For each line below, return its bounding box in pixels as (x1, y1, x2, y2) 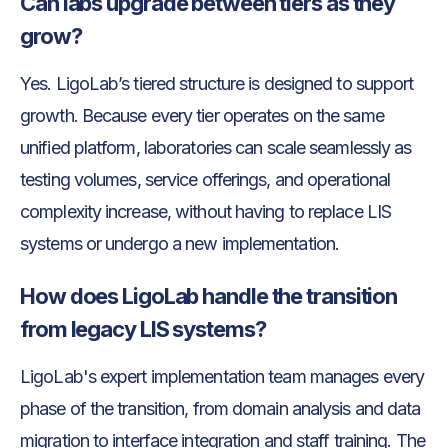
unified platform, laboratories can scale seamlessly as (20, 136, 412, 158)
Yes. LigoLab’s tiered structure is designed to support (20, 72, 414, 94)
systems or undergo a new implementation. (20, 232, 344, 254)
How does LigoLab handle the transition (20, 282, 398, 309)
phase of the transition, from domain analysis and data (20, 397, 421, 419)
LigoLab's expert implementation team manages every (20, 365, 425, 387)
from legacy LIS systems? (20, 315, 266, 342)
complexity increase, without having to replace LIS (20, 200, 392, 222)
